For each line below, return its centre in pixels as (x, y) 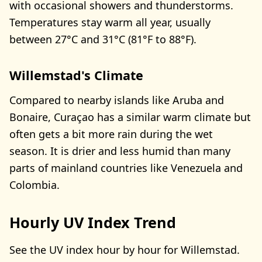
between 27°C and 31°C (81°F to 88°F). (103, 39)
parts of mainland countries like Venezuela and (126, 168)
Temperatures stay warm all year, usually (110, 23)
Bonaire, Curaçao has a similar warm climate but (130, 117)
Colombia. (35, 185)
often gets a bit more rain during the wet (111, 134)
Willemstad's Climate (76, 75)
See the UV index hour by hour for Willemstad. (125, 250)
